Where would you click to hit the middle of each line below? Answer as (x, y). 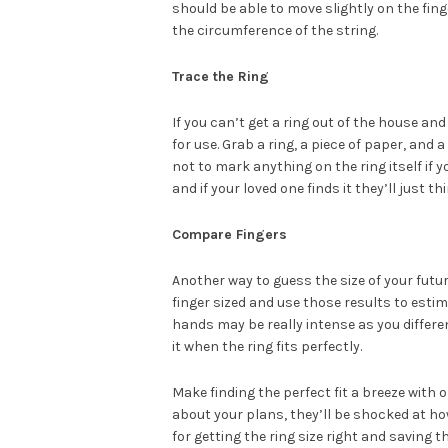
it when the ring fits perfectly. (267, 346)
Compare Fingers (229, 234)
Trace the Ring (220, 76)
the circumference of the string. (275, 30)
